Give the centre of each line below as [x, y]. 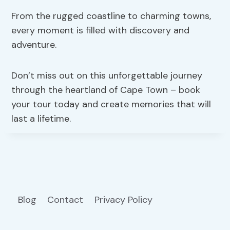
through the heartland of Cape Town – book [106, 90]
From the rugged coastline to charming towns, [111, 16]
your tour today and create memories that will [111, 104]
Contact [65, 199]
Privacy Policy [124, 199]
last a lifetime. [41, 118]
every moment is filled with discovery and [101, 30]
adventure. [34, 44]
